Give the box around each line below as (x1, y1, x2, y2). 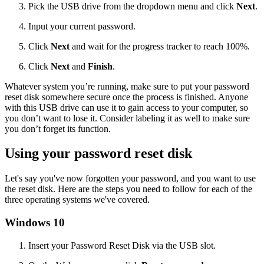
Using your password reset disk (5, 146, 192, 161)
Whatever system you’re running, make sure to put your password (5, 81, 249, 91)
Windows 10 (5, 216, 65, 229)
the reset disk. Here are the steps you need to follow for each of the (5, 184, 252, 194)
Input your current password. (28, 21, 136, 31)
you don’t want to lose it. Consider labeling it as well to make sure (5, 113, 250, 123)
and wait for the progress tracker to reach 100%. (70, 41, 250, 51)
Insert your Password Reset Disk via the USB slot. (28, 240, 216, 250)
